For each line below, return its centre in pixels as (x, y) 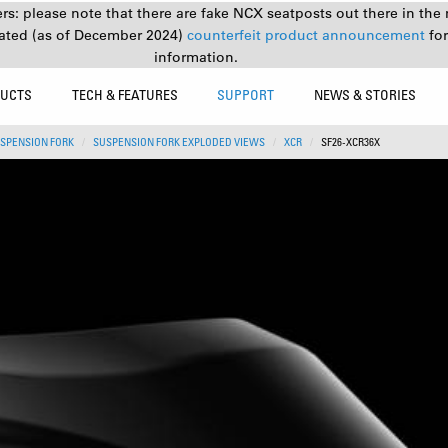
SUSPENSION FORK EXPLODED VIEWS (179, 142)
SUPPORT (246, 94)
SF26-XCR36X (350, 142)
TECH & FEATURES (124, 94)
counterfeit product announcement (307, 35)
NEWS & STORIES (365, 94)
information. (196, 57)
